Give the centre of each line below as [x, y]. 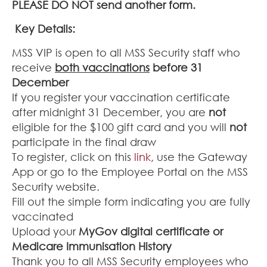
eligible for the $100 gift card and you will [121, 127]
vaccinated [43, 216]
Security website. [56, 186]
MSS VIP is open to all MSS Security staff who [126, 52]
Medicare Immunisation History [92, 246]
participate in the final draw [84, 142]
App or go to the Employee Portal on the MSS [130, 171]
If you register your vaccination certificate [121, 97]
